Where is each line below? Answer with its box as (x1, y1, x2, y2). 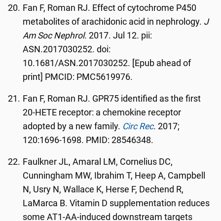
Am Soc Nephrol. (23, 31, 87, 40)
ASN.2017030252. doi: (23, 44, 111, 54)
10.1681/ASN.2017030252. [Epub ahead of (23, 58, 191, 68)
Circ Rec (122, 121, 154, 131)
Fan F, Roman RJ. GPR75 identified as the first (23, 94, 201, 104)
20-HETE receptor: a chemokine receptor (23, 108, 182, 117)
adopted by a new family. (23, 121, 123, 131)
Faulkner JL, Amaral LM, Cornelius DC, (23, 157, 173, 167)
